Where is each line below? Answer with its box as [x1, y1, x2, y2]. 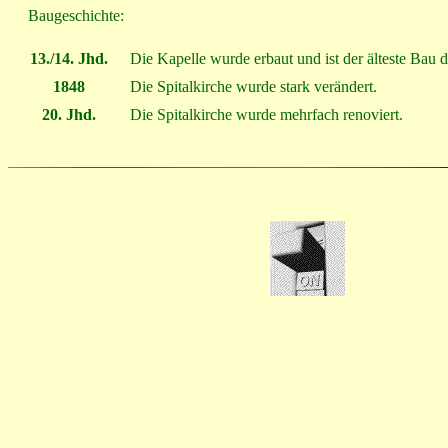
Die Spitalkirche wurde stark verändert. [130, 78, 377, 95]
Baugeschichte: [8, 7, 124, 24]
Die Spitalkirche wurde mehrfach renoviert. [130, 106, 403, 123]
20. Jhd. [41, 106, 96, 123]
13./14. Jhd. [29, 50, 108, 67]
